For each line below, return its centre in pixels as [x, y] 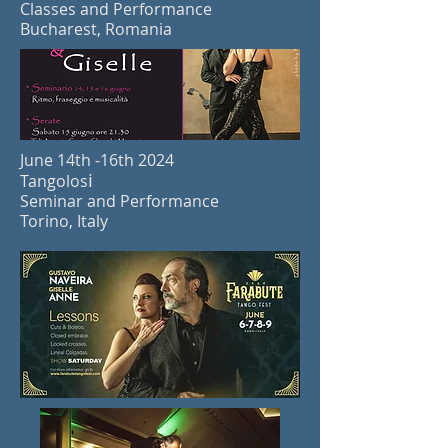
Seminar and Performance [119, 201]
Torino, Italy [64, 221]
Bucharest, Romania [96, 29]
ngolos [62, 181]
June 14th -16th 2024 [97, 160]
